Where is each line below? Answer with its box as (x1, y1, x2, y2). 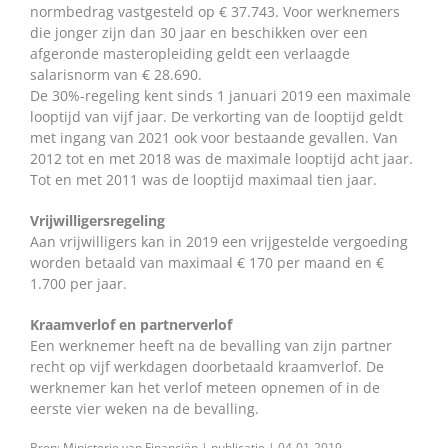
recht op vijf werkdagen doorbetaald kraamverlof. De (30, 357, 384, 377)
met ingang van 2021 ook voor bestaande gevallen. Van (30, 128, 398, 148)
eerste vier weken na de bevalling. (30, 399, 259, 419)
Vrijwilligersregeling (30, 211, 165, 231)
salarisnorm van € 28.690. (30, 65, 202, 85)
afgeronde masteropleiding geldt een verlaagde (30, 44, 350, 64)
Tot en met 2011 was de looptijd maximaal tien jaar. (30, 170, 377, 190)
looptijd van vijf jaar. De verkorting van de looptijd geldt (30, 107, 403, 127)
